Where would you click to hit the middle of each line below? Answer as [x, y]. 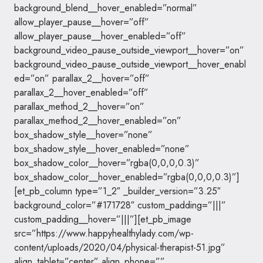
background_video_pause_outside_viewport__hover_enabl [130, 64]
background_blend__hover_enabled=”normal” [106, 8]
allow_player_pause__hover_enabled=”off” [100, 36]
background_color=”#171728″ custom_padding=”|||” [120, 205]
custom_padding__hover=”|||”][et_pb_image [103, 219]
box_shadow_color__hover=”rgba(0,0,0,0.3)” [107, 163]
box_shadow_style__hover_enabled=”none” [102, 149]
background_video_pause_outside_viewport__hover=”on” [129, 50]
